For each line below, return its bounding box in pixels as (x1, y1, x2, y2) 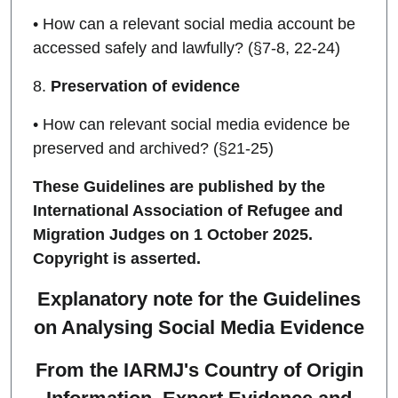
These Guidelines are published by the (33, 178, 325, 196)
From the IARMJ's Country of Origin (35, 359, 363, 382)
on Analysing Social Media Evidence (34, 316, 364, 339)
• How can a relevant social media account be (33, 15, 355, 34)
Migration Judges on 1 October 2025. (33, 226, 313, 244)
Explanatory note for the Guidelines (37, 288, 361, 311)
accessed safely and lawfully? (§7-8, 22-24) (33, 39, 340, 58)
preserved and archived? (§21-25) (33, 139, 274, 158)
